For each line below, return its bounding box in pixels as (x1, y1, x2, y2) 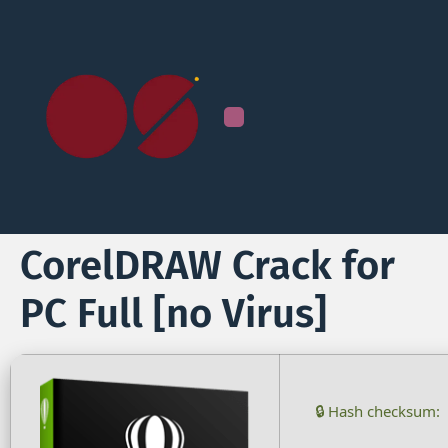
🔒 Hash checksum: (315, 400, 440, 421)
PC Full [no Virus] (20, 289, 327, 338)
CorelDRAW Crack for (20, 241, 395, 290)
